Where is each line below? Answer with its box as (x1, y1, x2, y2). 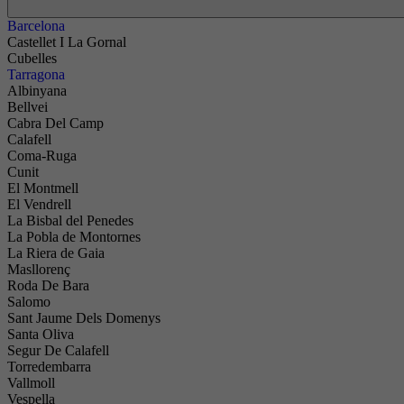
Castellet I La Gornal (7, 34, 126, 50)
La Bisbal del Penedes (7, 213, 133, 228)
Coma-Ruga (7, 148, 77, 163)
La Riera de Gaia (7, 245, 105, 261)
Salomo (7, 294, 50, 309)
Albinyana (7, 83, 67, 98)
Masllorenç (7, 262, 70, 277)
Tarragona (7, 67, 65, 82)
